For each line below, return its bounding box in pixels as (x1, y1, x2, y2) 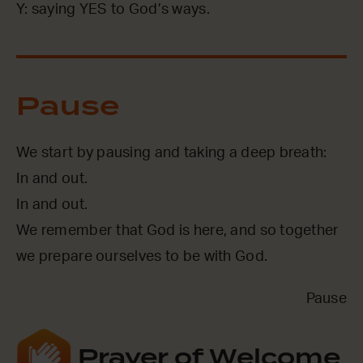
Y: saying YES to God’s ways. (16, 2, 210, 17)
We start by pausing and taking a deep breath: (16, 145, 336, 160)
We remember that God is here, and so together (16, 223, 340, 238)
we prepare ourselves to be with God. (16, 249, 268, 264)
